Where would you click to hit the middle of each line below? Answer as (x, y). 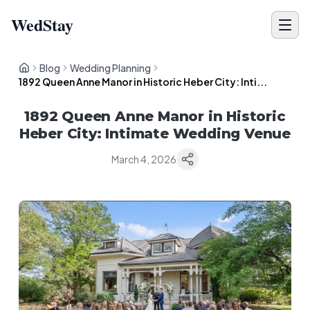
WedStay (42, 25)
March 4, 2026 (144, 159)
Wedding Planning (111, 68)
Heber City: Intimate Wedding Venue (155, 134)
